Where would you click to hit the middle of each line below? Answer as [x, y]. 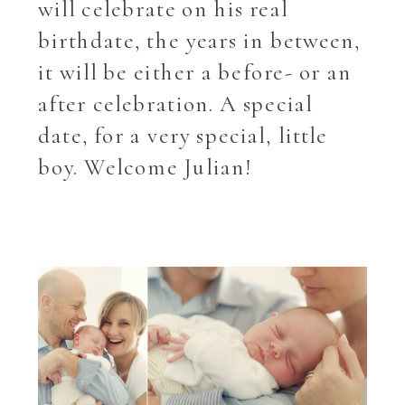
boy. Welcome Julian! [146, 167]
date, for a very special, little [183, 136]
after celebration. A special [176, 104]
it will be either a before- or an [195, 72]
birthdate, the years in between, [200, 41]
